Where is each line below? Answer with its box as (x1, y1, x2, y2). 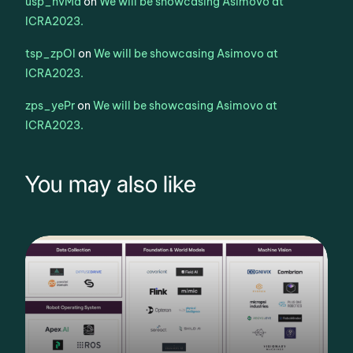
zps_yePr (25, 98, 76, 113)
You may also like (25, 173, 197, 197)
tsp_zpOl (25, 46, 76, 61)
